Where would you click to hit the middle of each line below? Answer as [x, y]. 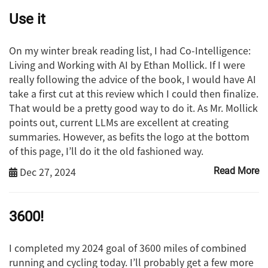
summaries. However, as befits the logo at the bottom [129, 137]
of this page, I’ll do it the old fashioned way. [106, 151]
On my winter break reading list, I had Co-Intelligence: [130, 51]
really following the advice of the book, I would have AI [133, 79]
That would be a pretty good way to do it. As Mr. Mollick [133, 108]
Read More [236, 171]
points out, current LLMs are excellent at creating [119, 122]
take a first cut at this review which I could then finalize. [134, 94]
